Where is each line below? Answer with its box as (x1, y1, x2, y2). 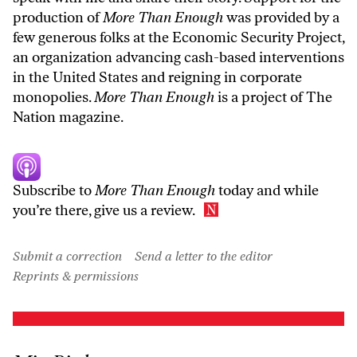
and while (257, 181, 319, 199)
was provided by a (223, 8, 339, 26)
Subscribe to (13, 181, 95, 199)
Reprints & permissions (13, 268, 139, 284)
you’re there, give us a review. (13, 201, 194, 219)
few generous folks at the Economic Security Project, (13, 28, 344, 46)
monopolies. (13, 88, 94, 106)
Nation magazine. (13, 108, 124, 126)
